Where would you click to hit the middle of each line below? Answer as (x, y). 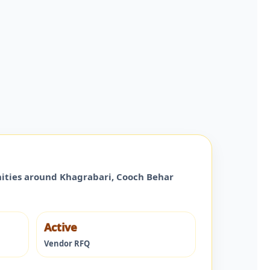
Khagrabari (86, 176)
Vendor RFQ (67, 243)
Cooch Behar (145, 176)
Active (60, 227)
